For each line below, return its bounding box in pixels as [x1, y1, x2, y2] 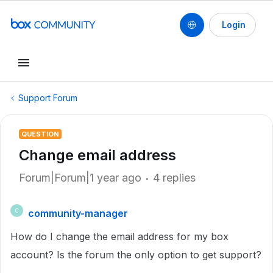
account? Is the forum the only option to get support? [10, 249, 261, 261]
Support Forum [18, 93, 77, 103]
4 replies [153, 171, 196, 184]
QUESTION [21, 130, 59, 138]
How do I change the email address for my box [10, 230, 229, 243]
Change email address [19, 146, 176, 164]
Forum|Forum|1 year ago [19, 171, 141, 184]
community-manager [28, 207, 128, 219]
